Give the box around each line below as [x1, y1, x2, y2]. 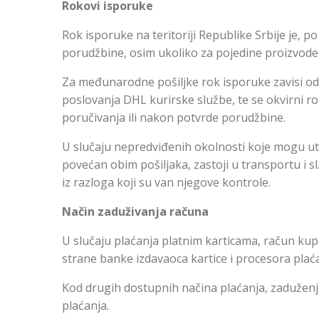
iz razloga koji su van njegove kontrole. [62, 174, 271, 190]
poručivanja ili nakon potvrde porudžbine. [62, 110, 286, 125]
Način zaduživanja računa [62, 204, 209, 219]
